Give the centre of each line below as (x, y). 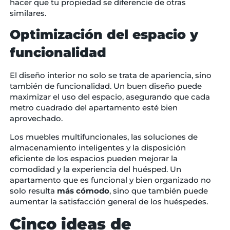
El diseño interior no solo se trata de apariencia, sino (110, 75)
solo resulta (33, 190)
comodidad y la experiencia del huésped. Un (95, 169)
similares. (29, 13)
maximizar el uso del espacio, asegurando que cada (110, 97)
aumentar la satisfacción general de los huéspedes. (109, 201)
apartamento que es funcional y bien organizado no (110, 180)
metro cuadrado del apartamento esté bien (93, 108)
